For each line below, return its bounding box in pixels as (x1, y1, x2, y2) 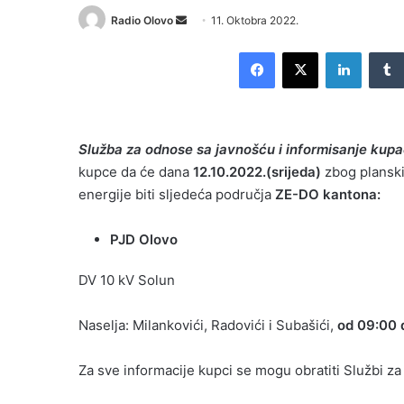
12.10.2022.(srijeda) (189, 163, 325, 181)
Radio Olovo (111, 14, 173, 27)
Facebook (274, 44, 329, 60)
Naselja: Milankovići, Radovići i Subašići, (78, 317, 337, 335)
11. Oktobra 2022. (211, 14, 298, 27)
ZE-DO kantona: (275, 186, 381, 204)
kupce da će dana (78, 163, 189, 181)
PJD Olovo (110, 231, 178, 249)
